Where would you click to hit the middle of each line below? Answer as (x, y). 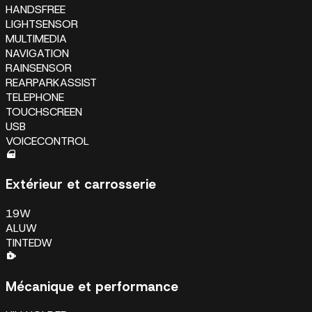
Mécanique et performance (92, 286)
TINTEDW (29, 243)
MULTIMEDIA (36, 38)
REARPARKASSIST (51, 82)
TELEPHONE (35, 97)
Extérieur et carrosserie (81, 185)
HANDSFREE (36, 9)
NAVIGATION (37, 53)
